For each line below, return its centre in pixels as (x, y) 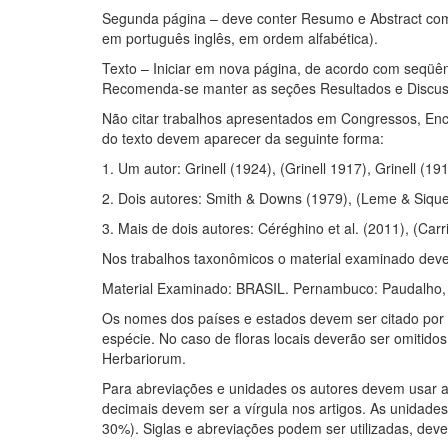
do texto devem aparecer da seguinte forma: (243, 138)
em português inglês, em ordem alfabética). (242, 38)
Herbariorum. (144, 358)
